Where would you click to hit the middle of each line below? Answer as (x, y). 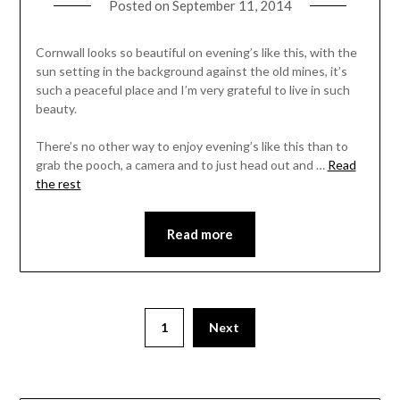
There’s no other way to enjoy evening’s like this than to (192, 146)
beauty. (56, 109)
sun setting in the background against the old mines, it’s (191, 71)
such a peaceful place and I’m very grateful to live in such (192, 90)
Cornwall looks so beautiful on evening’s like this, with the (196, 53)
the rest (58, 184)
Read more (200, 234)
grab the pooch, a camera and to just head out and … (181, 165)
